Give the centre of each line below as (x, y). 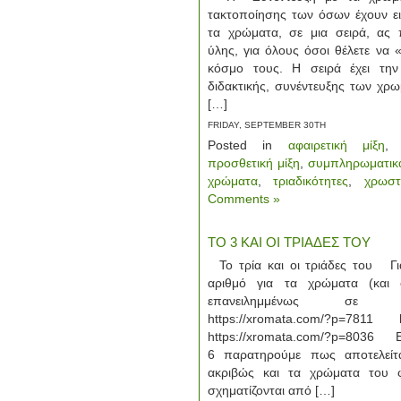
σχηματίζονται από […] (271, 390)
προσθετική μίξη (254, 163)
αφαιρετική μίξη (337, 145)
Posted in (248, 145)
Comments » (244, 199)
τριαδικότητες (311, 181)
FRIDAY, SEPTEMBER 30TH (267, 125)
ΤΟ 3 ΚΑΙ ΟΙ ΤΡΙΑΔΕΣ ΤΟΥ (289, 242)
